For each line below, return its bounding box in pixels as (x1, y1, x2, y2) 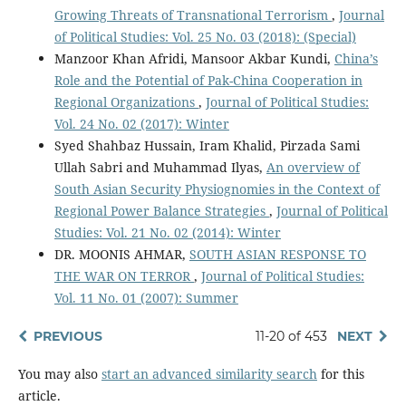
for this (316, 364, 364, 382)
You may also (17, 364, 101, 382)
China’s (333, 49, 378, 67)
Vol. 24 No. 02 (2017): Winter (53, 114, 229, 132)
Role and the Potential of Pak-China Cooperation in (53, 71, 362, 89)
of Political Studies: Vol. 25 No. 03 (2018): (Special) (53, 27, 356, 45)
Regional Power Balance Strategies (53, 201, 269, 219)
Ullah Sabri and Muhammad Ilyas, (53, 158, 266, 176)
